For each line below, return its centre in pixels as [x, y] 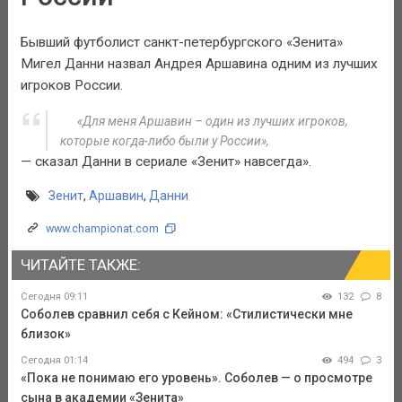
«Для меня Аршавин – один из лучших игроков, [212, 121]
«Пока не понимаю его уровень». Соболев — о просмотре [196, 377]
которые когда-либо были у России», [164, 140]
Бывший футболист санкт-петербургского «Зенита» [181, 43]
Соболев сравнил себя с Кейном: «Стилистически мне [186, 314]
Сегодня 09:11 [54, 296]
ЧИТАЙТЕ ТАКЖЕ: [80, 265]
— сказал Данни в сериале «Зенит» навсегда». [166, 161]
